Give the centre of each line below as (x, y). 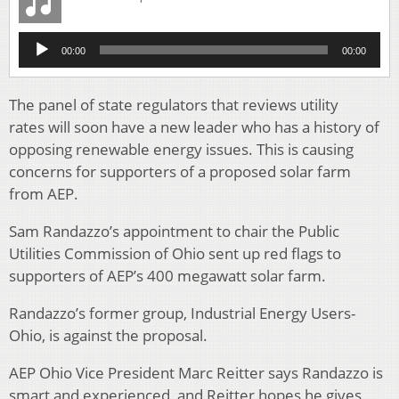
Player (36, 60)
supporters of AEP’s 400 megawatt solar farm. (167, 276)
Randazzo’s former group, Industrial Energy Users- (182, 313)
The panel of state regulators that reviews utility (174, 105)
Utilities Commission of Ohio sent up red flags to (175, 254)
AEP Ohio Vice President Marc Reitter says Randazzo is (196, 373)
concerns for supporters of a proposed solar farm (180, 172)
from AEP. (44, 194)
